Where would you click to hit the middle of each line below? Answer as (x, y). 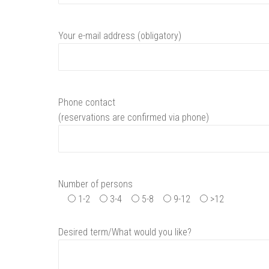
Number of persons (95, 184)
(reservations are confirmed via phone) (134, 117)
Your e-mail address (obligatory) (120, 36)
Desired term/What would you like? (125, 232)
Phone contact (87, 102)
